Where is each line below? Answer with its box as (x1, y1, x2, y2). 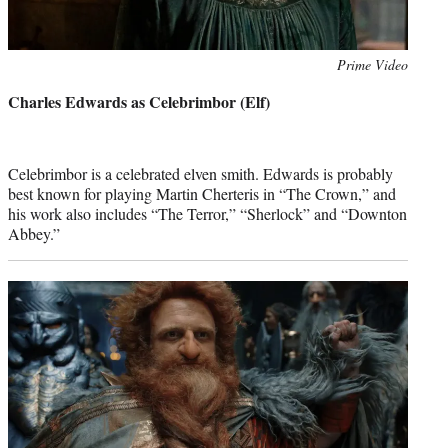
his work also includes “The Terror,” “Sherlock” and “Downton (8, 202, 407, 224)
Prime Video (337, 54, 408, 74)
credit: (7, 75, 44, 95)
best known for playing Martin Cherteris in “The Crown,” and (8, 182, 396, 204)
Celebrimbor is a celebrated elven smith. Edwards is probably (8, 162, 393, 184)
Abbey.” (8, 222, 60, 244)
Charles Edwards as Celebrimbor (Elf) (8, 89, 270, 113)
